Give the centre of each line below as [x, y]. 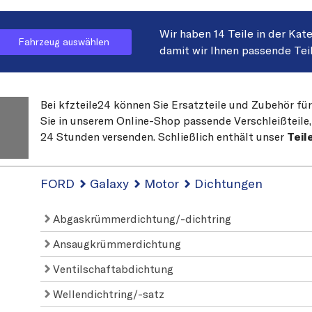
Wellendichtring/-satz [108, 294]
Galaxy [110, 183]
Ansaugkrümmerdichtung [116, 243]
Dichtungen [229, 183]
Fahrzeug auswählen [64, 41]
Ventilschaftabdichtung [112, 268]
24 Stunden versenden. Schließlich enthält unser [164, 136]
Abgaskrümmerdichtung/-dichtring [141, 218]
